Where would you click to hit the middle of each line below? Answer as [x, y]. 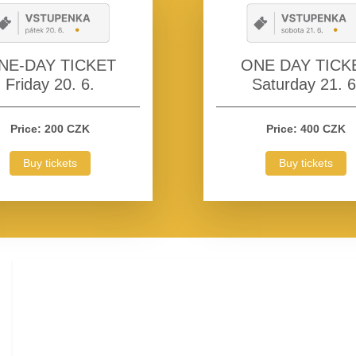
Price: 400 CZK [306, 129]
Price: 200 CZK [50, 128]
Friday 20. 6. [50, 84]
